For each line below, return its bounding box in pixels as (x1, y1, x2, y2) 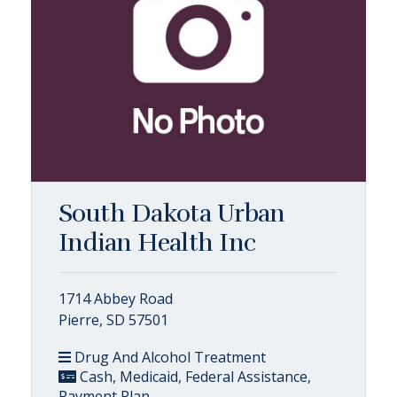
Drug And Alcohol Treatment (71, 347, 266, 367)
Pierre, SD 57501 (58, 310, 168, 330)
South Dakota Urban (58, 198, 285, 229)
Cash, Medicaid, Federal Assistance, (76, 367, 311, 386)
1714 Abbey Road (58, 289, 173, 308)
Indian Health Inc (58, 228, 256, 258)
